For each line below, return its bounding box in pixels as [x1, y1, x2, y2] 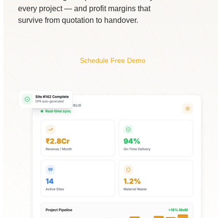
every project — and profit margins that [18, 4, 151, 13]
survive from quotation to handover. [18, 16, 139, 24]
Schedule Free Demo [79, 56, 145, 64]
